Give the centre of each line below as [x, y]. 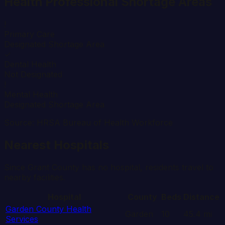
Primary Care [29, 34]
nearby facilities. [35, 177]
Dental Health [30, 64]
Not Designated [33, 74]
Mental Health [31, 94]
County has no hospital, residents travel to [131, 167]
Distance [201, 197]
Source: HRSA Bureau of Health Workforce [88, 122]
